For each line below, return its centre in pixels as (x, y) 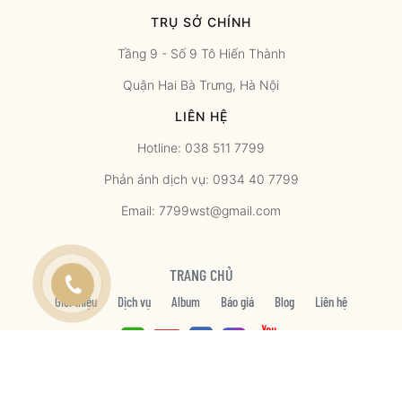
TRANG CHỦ (201, 274)
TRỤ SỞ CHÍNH (201, 22)
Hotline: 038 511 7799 (201, 147)
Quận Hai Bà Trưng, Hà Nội (201, 84)
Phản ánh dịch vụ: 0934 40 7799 (201, 179)
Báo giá (237, 301)
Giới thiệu (76, 301)
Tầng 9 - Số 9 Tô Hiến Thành (201, 53)
